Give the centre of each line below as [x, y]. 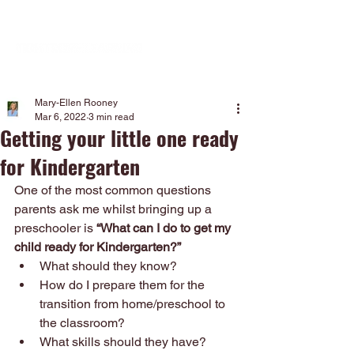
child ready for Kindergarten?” [98, 247]
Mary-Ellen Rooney [76, 103]
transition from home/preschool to [134, 304]
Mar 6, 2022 [60, 117]
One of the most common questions [114, 190]
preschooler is [54, 228]
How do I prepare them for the [124, 285]
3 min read [111, 117]
